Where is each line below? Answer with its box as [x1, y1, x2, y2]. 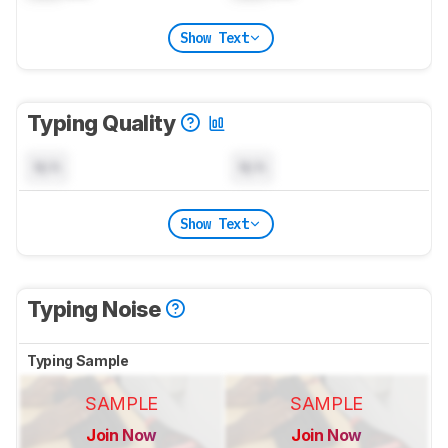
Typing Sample [27, 352, 132, 370]
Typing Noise [27, 296, 165, 323]
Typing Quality [27, 110, 180, 137]
